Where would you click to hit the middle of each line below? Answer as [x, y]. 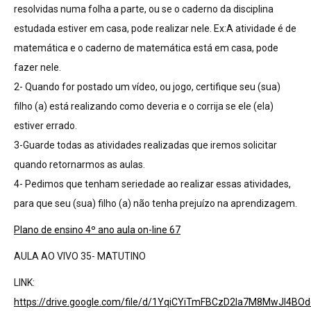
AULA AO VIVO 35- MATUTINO [80, 256]
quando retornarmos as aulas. [79, 165]
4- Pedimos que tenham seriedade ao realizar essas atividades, [152, 184]
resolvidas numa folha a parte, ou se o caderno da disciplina [144, 9]
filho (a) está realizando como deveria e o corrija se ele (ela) [144, 106]
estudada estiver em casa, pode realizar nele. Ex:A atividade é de [155, 28]
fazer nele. [37, 67]
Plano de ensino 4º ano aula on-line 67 [97, 230]
